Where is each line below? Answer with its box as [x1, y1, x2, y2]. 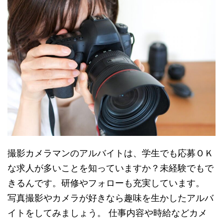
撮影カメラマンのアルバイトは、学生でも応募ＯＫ [7, 147, 214, 158]
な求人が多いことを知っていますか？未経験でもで [7, 162, 214, 173]
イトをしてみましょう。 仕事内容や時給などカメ [7, 207, 207, 218]
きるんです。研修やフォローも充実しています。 [7, 177, 205, 188]
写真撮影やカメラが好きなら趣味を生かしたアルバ [7, 192, 214, 203]
